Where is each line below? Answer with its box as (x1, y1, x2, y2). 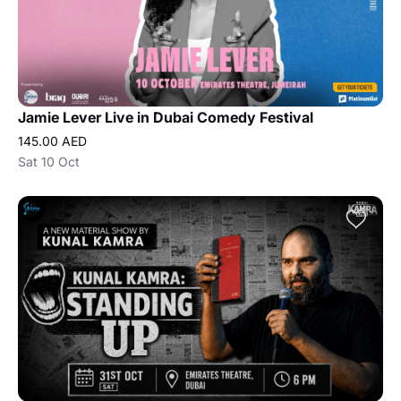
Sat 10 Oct (18, 154, 80, 169)
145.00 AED (18, 133, 87, 149)
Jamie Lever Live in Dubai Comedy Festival (18, 108, 313, 126)
